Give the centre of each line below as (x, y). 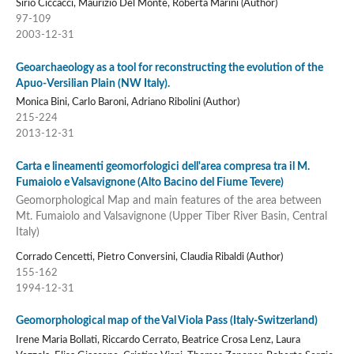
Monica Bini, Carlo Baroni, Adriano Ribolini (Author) (127, 103)
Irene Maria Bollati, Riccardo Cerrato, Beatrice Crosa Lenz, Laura (158, 340)
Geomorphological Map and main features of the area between (168, 201)
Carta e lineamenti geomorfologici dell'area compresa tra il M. (162, 166)
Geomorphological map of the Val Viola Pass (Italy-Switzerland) (166, 321)
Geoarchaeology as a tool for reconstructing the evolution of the (169, 68)
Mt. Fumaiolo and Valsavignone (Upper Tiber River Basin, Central (171, 217)
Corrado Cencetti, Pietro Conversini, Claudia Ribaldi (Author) (149, 257)
